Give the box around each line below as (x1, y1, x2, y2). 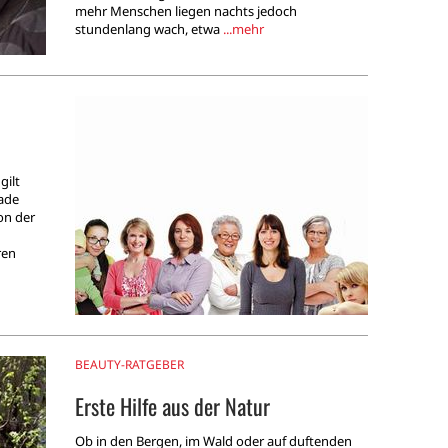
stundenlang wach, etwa (74, 20, 223, 39)
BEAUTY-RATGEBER (74, 356, 184, 373)
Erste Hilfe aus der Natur (74, 390, 270, 423)
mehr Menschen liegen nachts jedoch (74, 2, 297, 21)
